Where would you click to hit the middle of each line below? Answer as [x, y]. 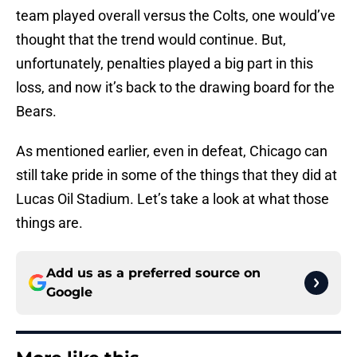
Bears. [36, 112]
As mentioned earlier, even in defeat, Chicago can [172, 151]
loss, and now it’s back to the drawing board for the [175, 88]
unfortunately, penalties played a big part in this [165, 64]
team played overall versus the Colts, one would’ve [176, 16]
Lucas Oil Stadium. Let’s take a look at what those [173, 199]
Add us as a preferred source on [153, 273]
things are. [49, 223]
